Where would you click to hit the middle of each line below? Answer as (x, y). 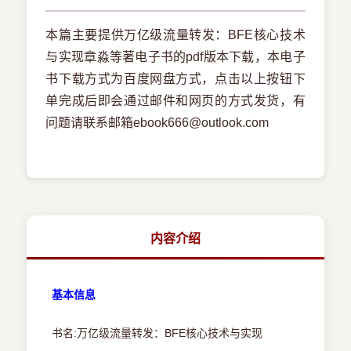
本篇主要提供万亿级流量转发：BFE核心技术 (175, 35)
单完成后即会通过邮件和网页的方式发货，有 (175, 101)
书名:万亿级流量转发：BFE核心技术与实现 (157, 333)
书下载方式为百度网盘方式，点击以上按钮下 (175, 79)
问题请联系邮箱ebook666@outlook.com (157, 123)
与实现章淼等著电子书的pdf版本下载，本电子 (175, 57)
